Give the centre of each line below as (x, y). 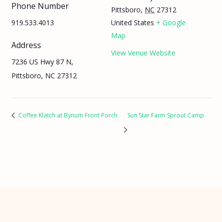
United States (133, 23)
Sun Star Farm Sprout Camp (166, 115)
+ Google (171, 23)
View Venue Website (143, 53)
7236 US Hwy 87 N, (42, 61)
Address (26, 45)
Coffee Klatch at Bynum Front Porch (67, 115)
